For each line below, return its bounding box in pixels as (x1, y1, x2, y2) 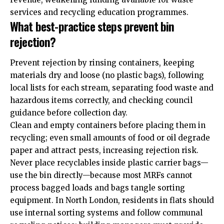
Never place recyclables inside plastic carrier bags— (10, 157, 208, 167)
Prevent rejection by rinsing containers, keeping (10, 57, 194, 67)
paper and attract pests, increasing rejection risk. (10, 145, 198, 155)
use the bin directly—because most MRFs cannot (10, 170, 192, 180)
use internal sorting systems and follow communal (10, 207, 202, 217)
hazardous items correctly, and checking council (10, 95, 192, 105)
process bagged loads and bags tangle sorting (10, 182, 185, 192)
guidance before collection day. (10, 107, 127, 117)
